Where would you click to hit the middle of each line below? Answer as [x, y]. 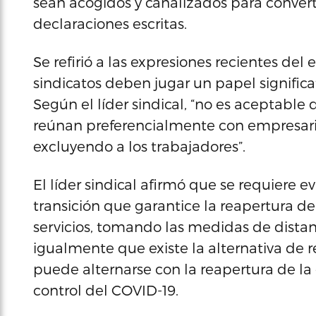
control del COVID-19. [106, 290]
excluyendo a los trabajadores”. [139, 146]
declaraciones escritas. [110, 23]
